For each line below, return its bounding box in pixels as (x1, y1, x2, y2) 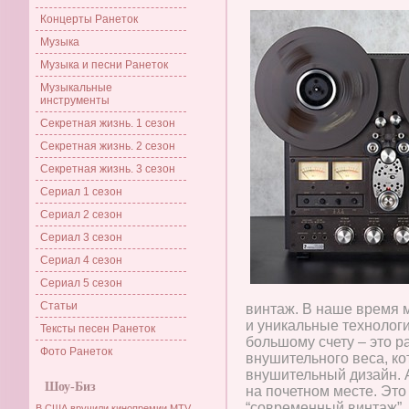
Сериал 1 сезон (40, 185, 122, 198)
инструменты (40, 94, 110, 107)
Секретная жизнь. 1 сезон (40, 117, 175, 130)
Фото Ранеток (40, 345, 112, 358)
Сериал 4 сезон (40, 254, 122, 267)
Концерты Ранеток (40, 13, 138, 26)
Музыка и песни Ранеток (40, 58, 168, 71)
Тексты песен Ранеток (40, 322, 155, 335)
